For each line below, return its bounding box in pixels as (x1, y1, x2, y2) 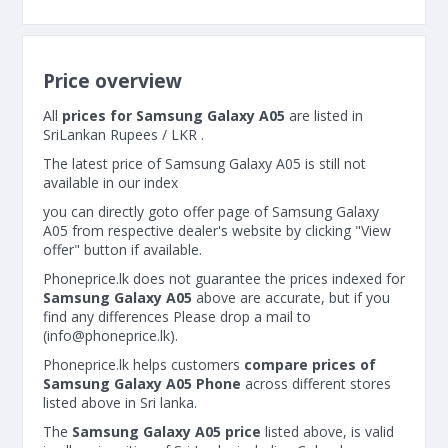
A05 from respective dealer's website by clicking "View (43, 221, 391, 240)
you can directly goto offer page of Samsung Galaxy (43, 202, 379, 221)
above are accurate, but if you (192, 288, 390, 307)
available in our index (43, 173, 178, 192)
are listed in (285, 106, 363, 125)
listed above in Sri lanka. (43, 393, 197, 412)
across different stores (241, 374, 391, 393)
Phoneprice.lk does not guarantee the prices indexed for (43, 269, 405, 288)
